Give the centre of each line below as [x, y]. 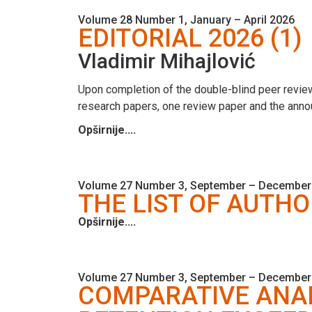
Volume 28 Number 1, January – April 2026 [186, 19]
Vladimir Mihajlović [167, 61]
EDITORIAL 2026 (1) [190, 38]
